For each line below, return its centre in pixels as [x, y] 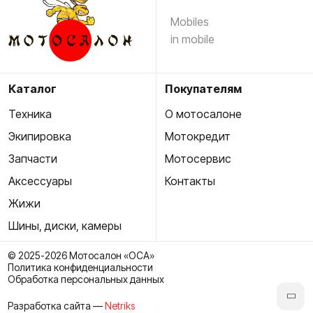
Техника [30, 114]
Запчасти [33, 159]
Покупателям [203, 89]
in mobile [192, 39]
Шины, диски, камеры [65, 226]
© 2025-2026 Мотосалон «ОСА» [81, 255]
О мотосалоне [203, 114]
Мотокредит [198, 137]
